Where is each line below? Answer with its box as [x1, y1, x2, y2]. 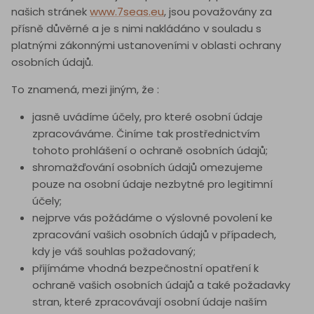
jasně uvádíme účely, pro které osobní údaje [32, 109, 263, 125]
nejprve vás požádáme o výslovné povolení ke [32, 210, 273, 226]
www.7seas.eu [90, 4, 164, 20]
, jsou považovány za [164, 4, 272, 20]
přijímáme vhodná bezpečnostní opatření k [32, 261, 259, 276]
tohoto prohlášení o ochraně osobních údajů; [32, 143, 268, 158]
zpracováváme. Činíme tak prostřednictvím [32, 126, 260, 142]
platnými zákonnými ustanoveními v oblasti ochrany [11, 38, 281, 53]
